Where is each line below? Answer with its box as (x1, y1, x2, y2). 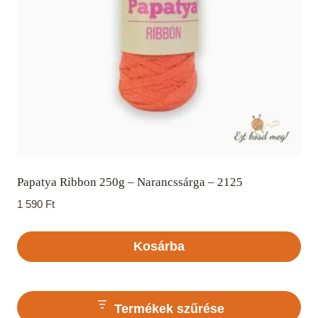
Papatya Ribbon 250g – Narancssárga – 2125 (17, 175, 243, 189)
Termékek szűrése (114, 301, 224, 316)
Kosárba (133, 239, 185, 254)
